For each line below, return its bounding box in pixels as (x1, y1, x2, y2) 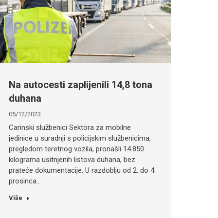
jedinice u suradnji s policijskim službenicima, (8, 134, 151, 143)
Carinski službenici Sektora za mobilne (8, 123, 131, 132)
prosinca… (8, 177, 41, 186)
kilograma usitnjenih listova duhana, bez (8, 155, 135, 164)
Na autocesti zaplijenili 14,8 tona (8, 79, 152, 91)
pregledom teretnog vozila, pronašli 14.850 (8, 145, 144, 154)
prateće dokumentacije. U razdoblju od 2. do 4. (8, 166, 156, 175)
